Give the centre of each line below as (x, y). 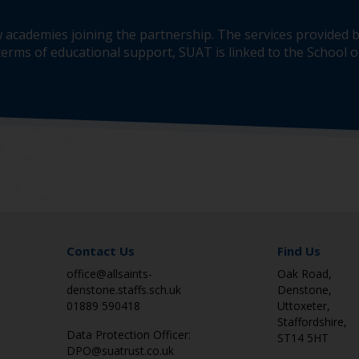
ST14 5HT (303, 338)
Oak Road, (304, 274)
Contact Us (101, 251)
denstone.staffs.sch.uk (124, 290)
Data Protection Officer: (129, 335)
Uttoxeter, (303, 306)
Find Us (298, 251)
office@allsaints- (109, 274)
